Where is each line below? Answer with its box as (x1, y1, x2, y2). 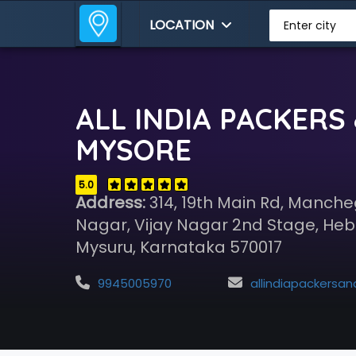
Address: (75, 192, 145, 214)
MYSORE (75, 132, 192, 168)
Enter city (283, 17, 336, 33)
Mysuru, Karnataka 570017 (75, 236, 282, 258)
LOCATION (149, 16, 218, 34)
